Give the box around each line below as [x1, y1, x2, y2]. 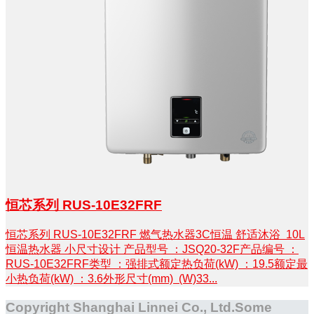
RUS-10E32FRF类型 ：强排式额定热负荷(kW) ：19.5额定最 [6, 257, 308, 270]
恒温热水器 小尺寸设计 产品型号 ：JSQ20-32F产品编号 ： [6, 243, 299, 255]
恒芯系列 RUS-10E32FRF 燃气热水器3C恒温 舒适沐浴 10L [6, 228, 305, 240]
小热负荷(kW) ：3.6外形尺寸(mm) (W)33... [6, 272, 217, 285]
